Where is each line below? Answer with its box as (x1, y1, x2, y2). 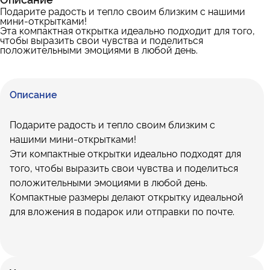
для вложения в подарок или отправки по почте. (10, 204, 234, 218)
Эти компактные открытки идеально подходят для (10, 146, 241, 160)
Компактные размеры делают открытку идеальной (10, 190, 243, 203)
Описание (10, 87, 57, 101)
